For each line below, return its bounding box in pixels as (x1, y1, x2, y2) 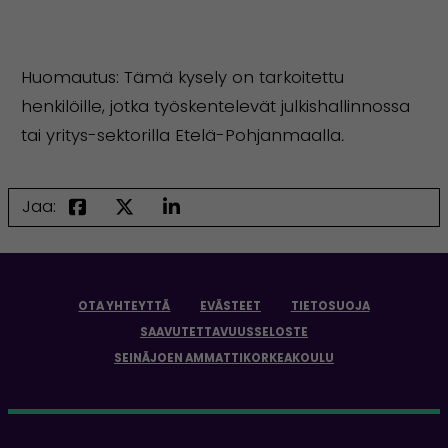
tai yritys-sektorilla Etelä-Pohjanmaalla (20, 123, 341, 147)
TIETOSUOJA (290, 297, 370, 314)
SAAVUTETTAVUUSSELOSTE (140, 323, 308, 340)
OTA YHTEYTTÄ (78, 297, 171, 314)
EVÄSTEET (200, 297, 261, 314)
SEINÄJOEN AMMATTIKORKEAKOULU (114, 350, 334, 367)
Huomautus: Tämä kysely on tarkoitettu (20, 65, 344, 89)
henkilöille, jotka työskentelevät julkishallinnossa (20, 94, 410, 118)
